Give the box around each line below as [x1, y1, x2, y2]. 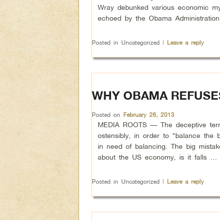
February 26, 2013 [123, 111, 174, 118]
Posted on [92, 111, 123, 118]
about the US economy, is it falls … [98, 153, 217, 161]
